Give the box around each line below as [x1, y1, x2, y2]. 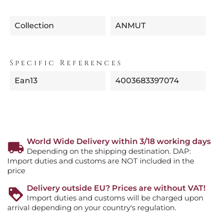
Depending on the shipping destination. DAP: [27, 146, 191, 156]
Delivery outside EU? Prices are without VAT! [27, 183, 205, 193]
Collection [15, 20, 54, 30]
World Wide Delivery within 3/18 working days [27, 136, 211, 146]
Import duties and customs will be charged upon [27, 193, 203, 202]
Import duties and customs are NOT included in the [7, 156, 194, 165]
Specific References [10, 58, 123, 69]
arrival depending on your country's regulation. [7, 202, 176, 212]
